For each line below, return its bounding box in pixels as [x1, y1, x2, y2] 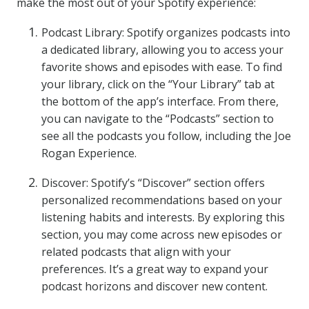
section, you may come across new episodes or [41, 227, 282, 242]
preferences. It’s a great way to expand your [41, 261, 268, 277]
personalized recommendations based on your [41, 192, 282, 208]
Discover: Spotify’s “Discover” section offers [41, 175, 265, 190]
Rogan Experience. [41, 146, 137, 161]
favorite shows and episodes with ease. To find [41, 59, 282, 74]
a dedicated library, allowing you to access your [41, 42, 283, 57]
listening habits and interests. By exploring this [41, 210, 285, 225]
